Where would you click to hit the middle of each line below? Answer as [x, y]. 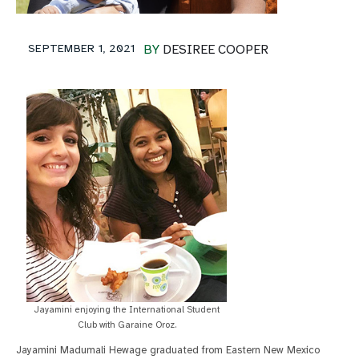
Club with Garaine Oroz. [127, 325]
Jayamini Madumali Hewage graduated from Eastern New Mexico [168, 351]
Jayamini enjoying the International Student [127, 310]
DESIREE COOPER [215, 50]
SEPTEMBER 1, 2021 [82, 49]
